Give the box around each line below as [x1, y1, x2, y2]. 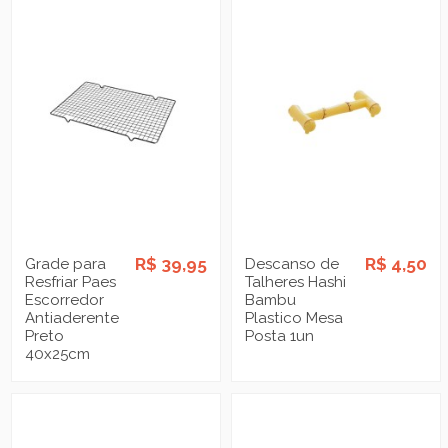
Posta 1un [245, 326, 315, 345]
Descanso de [245, 254, 340, 273]
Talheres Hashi [245, 272, 347, 291]
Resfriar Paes [25, 272, 117, 291]
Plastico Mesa [245, 308, 344, 327]
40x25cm [25, 344, 91, 363]
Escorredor [25, 290, 105, 309]
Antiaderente [25, 308, 120, 327]
